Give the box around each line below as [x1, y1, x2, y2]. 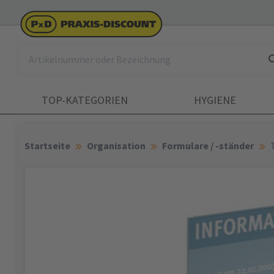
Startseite [24, 139, 70, 152]
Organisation [87, 139, 146, 152]
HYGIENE [193, 93, 236, 107]
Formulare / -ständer [162, 139, 254, 152]
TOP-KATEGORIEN [41, 93, 128, 107]
